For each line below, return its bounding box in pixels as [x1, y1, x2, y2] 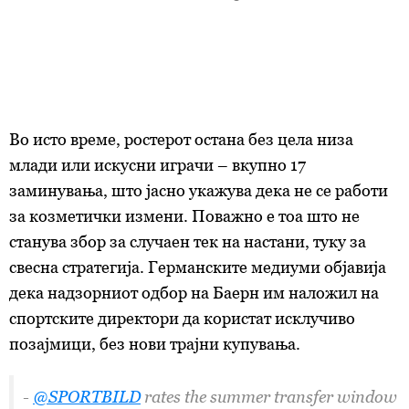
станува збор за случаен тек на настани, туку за [9, 232, 366, 251]
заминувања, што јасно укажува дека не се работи [9, 181, 388, 200]
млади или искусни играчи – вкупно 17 [9, 155, 306, 174]
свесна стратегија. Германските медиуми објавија [9, 257, 386, 277]
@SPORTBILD [33, 387, 141, 406]
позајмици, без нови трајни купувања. [9, 334, 300, 353]
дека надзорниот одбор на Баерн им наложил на [9, 283, 379, 302]
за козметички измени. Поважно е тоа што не [9, 206, 360, 225]
